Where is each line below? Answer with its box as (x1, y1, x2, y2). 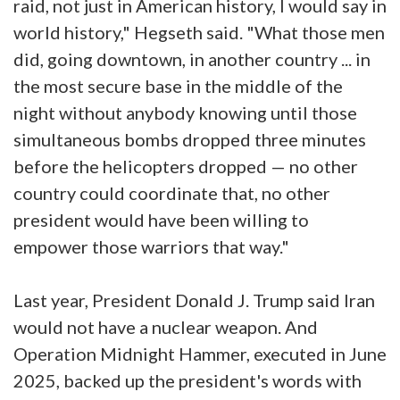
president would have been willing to (13, 209, 309, 231)
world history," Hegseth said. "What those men (13, 21, 385, 44)
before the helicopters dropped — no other (13, 155, 358, 178)
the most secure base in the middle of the (13, 75, 343, 97)
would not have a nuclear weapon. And (13, 316, 318, 338)
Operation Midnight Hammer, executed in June (13, 343, 387, 365)
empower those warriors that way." (13, 236, 293, 258)
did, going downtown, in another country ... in (13, 48, 371, 71)
